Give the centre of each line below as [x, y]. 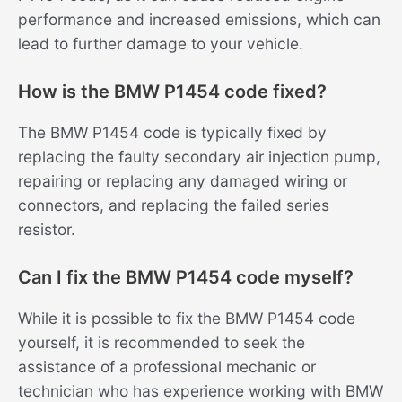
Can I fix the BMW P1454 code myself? [186, 277]
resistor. [47, 229]
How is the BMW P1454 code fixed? [172, 91]
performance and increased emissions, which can [199, 20]
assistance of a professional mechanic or [167, 366]
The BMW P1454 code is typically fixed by [172, 132]
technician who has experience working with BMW [201, 390]
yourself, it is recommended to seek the [162, 342]
